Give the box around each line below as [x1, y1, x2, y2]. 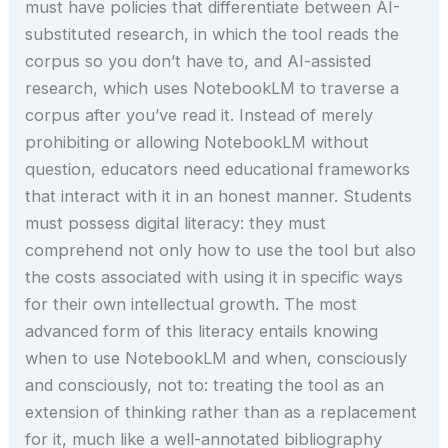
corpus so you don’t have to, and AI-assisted [25, 51, 372, 72]
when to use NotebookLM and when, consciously [25, 348, 408, 369]
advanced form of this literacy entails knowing [25, 321, 379, 342]
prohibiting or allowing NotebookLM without [25, 132, 370, 153]
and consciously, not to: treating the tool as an [25, 375, 385, 396]
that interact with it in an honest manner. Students [25, 186, 413, 207]
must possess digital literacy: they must [25, 213, 327, 234]
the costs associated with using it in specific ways [25, 267, 404, 288]
